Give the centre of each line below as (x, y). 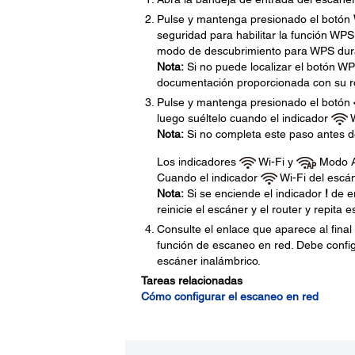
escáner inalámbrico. (208, 261)
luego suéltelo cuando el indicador (244, 118)
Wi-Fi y (276, 162)
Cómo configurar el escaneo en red (229, 296)
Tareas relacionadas (191, 281)
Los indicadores (198, 162)
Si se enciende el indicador (254, 193)
